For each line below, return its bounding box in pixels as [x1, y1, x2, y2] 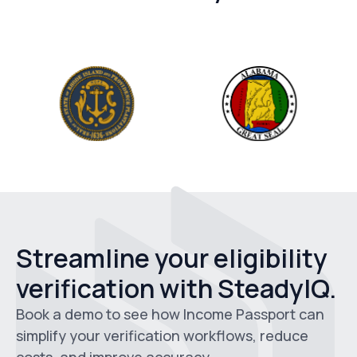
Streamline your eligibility [16, 241, 328, 277]
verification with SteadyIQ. [16, 271, 336, 307]
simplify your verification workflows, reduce [16, 326, 308, 346]
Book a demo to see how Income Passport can [16, 304, 324, 324]
